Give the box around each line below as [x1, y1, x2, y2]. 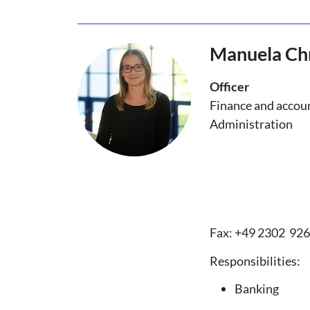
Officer [210, 78, 250, 94]
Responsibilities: [210, 253, 301, 268]
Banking [235, 281, 280, 296]
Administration [210, 116, 293, 131]
